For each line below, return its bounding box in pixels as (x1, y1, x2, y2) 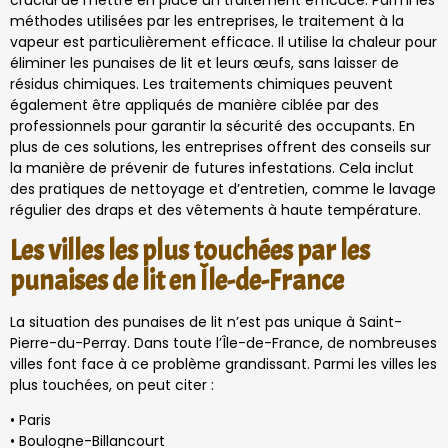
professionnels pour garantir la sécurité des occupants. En (10, 116, 415, 137)
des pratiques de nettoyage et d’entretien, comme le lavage (10, 179, 436, 200)
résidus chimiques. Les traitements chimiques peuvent (10, 74, 393, 95)
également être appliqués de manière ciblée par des (10, 95, 379, 116)
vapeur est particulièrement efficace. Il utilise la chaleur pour (10, 32, 437, 53)
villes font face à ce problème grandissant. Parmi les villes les (10, 353, 437, 374)
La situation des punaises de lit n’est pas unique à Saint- (10, 311, 402, 332)
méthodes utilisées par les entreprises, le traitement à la (10, 11, 404, 32)
